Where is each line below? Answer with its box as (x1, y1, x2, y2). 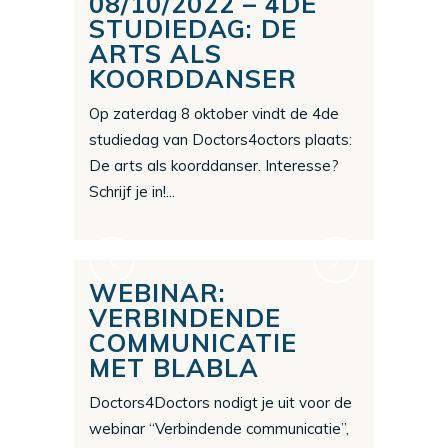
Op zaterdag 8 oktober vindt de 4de (89, 104, 339, 124)
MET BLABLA (89, 352, 259, 384)
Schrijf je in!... (89, 182, 175, 202)
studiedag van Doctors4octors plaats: (89, 130, 352, 150)
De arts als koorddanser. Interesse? (89, 156, 339, 176)
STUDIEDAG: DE (89, 13, 297, 45)
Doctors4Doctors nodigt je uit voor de (89, 393, 352, 413)
